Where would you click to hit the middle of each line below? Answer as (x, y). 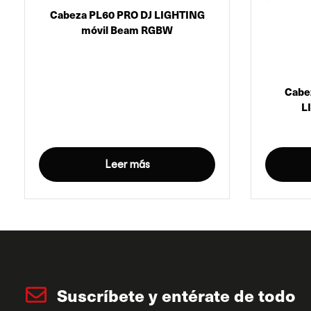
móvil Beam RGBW (127, 30)
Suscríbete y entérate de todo (176, 295)
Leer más (127, 164)
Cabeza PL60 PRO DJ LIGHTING (127, 15)
